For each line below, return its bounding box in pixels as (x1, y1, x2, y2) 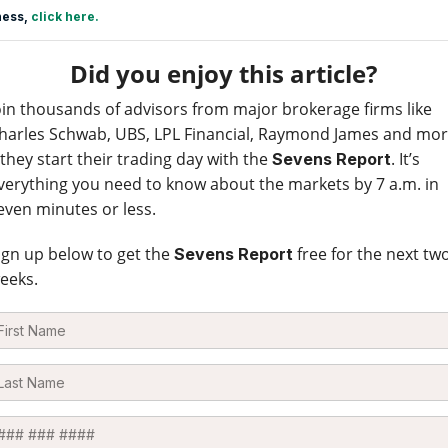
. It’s (390, 147, 420, 170)
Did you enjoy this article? (70, 56, 378, 90)
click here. (30, 8, 99, 24)
